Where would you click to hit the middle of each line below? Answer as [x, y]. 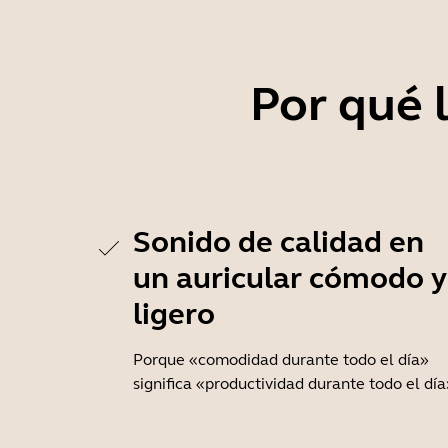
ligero [174, 314]
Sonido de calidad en [278, 242]
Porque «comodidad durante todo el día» [281, 359]
